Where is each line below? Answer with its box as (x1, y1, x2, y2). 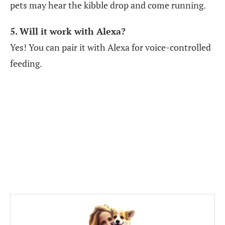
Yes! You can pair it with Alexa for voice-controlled (10, 41, 211, 53)
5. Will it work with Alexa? (10, 25, 126, 37)
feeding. (10, 57, 42, 69)
